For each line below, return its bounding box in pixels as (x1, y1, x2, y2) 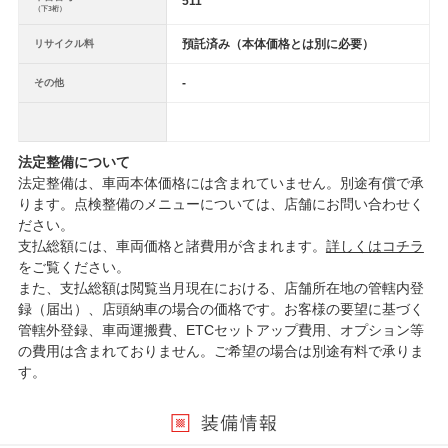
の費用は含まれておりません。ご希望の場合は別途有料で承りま (17, 343, 424, 360)
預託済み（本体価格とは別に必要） (181, 37, 374, 52)
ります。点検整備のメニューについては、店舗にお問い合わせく (17, 196, 424, 213)
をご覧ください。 (17, 259, 130, 276)
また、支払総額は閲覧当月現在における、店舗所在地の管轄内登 (17, 280, 424, 297)
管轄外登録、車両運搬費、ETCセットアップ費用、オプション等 (17, 322, 424, 339)
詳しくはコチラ (325, 238, 424, 255)
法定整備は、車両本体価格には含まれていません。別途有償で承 (17, 175, 424, 192)
